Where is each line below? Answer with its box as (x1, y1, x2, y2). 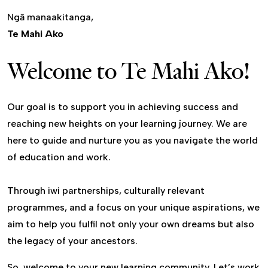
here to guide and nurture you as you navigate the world (7, 135, 258, 147)
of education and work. (7, 151, 111, 163)
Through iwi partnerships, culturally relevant (7, 185, 205, 197)
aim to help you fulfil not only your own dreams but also (7, 218, 254, 230)
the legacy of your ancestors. (7, 235, 138, 247)
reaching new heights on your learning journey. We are (7, 118, 247, 130)
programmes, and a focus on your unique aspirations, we (7, 202, 260, 214)
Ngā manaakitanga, (7, 11, 93, 23)
